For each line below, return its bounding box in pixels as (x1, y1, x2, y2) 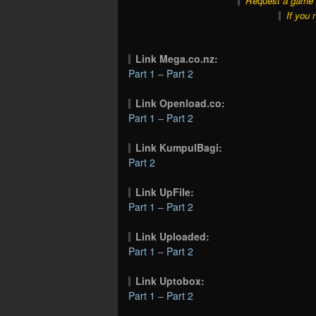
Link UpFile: (135, 185, 195, 200)
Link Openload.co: (135, 96, 226, 111)
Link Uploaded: (135, 229, 210, 244)
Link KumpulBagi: (135, 140, 223, 155)
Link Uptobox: (135, 274, 205, 288)
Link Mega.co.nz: (135, 51, 219, 66)
